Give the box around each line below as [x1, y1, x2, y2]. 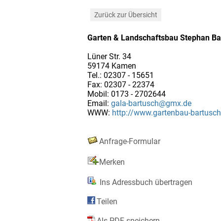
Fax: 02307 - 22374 [87, 79, 154, 89]
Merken [99, 157, 125, 167]
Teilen [97, 196, 117, 206]
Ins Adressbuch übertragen [98, 177, 192, 187]
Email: [87, 98, 111, 108]
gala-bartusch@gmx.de [111, 98, 191, 108]
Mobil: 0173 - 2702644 [87, 89, 166, 99]
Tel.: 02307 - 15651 [87, 70, 154, 80]
